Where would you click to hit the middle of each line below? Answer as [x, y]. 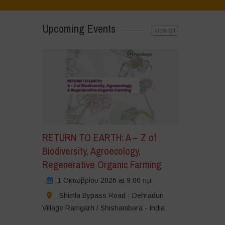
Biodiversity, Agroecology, [91, 151]
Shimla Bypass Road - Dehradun [111, 195]
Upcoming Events [79, 29]
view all [165, 31]
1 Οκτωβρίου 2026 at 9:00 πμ [104, 180]
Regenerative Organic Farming [101, 164]
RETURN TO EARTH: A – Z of [99, 137]
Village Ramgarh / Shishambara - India [103, 208]
